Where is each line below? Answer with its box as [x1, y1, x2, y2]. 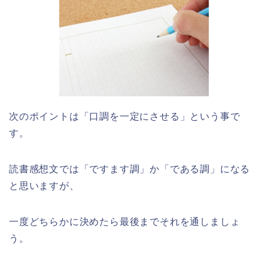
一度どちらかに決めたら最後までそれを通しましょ [9, 216, 240, 227]
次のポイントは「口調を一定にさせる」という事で [9, 111, 240, 121]
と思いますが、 [9, 180, 80, 191]
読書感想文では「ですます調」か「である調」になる [9, 163, 251, 174]
